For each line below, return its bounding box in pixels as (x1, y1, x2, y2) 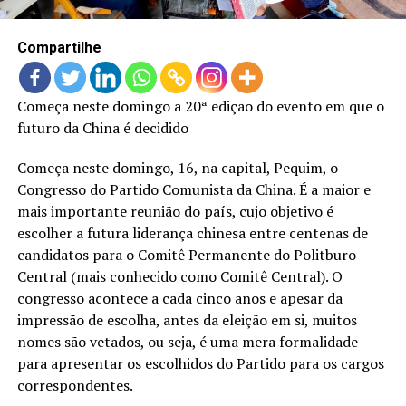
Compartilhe (16, 39, 101, 57)
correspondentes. (16, 375, 133, 396)
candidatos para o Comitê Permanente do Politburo (16, 245, 356, 266)
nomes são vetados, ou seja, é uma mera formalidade (16, 332, 358, 353)
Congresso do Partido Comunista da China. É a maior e (16, 179, 371, 200)
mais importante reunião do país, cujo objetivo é (16, 201, 333, 222)
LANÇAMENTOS (22, 7, 114, 22)
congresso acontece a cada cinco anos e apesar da (16, 288, 343, 309)
